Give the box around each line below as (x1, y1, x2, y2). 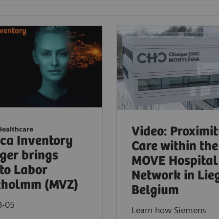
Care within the (131, 138, 218, 154)
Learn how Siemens (131, 204, 206, 215)
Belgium (131, 182, 179, 198)
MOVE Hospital (131, 153, 218, 169)
